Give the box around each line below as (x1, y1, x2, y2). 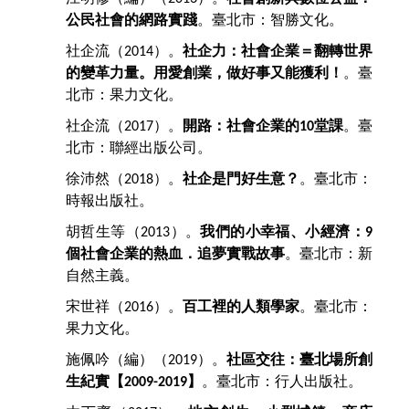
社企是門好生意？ (183, 171, 299, 187)
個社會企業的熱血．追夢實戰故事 (66, 246, 285, 262)
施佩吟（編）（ (66, 351, 168, 368)
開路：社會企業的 (183, 118, 299, 134)
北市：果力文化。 (66, 87, 183, 103)
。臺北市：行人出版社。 (202, 373, 362, 390)
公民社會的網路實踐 (66, 12, 197, 28)
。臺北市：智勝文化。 (197, 12, 343, 28)
